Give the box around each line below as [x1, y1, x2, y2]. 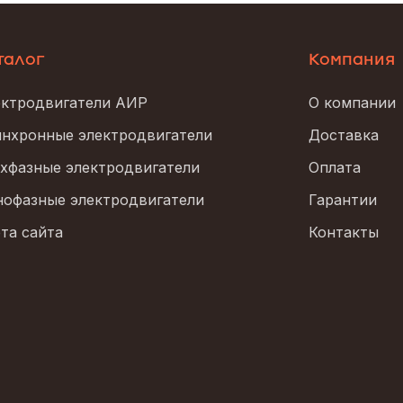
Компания [309, 49, 395, 69]
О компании [309, 93, 396, 112]
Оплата [309, 157, 361, 176]
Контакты [309, 222, 379, 241]
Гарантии [309, 190, 377, 209]
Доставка [309, 125, 379, 144]
